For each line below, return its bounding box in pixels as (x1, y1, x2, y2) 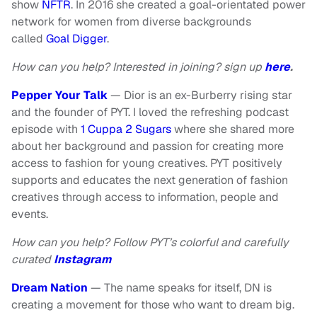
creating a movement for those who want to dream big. (11, 297, 294, 313)
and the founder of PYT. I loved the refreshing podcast (11, 105, 289, 120)
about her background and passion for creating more (11, 139, 284, 154)
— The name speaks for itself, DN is (91, 280, 272, 296)
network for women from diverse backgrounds (11, 14, 251, 30)
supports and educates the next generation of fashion (11, 173, 288, 188)
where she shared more (171, 122, 294, 137)
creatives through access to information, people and (11, 190, 279, 205)
